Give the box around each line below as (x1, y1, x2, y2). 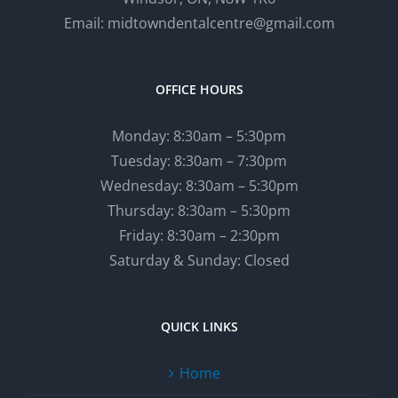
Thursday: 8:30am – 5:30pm (107, 200, 291, 220)
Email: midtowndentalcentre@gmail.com (63, 12, 335, 33)
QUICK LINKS (160, 317, 238, 335)
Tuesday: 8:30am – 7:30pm (111, 150, 287, 171)
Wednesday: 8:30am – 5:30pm (99, 175, 298, 195)
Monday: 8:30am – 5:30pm (112, 125, 286, 146)
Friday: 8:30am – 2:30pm (118, 225, 280, 245)
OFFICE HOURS (155, 80, 243, 98)
